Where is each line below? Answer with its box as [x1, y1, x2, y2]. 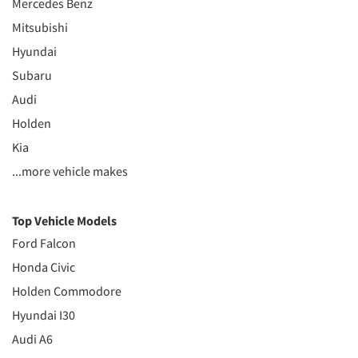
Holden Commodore [12, 283, 121, 300]
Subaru [12, 67, 52, 84]
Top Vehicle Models [12, 213, 117, 229]
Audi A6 [12, 331, 53, 348]
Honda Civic [12, 259, 75, 276]
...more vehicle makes [12, 163, 128, 180]
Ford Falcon [12, 235, 76, 252]
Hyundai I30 [12, 307, 75, 324]
